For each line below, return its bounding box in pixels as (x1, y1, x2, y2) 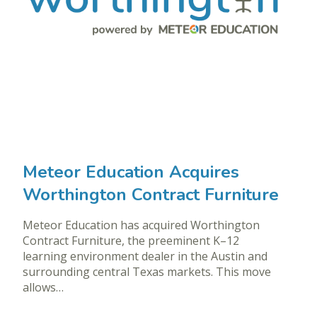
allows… (23, 279, 64, 296)
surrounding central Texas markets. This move (23, 264, 271, 280)
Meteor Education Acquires (23, 161, 239, 184)
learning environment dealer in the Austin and (23, 248, 267, 265)
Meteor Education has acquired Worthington (23, 217, 260, 234)
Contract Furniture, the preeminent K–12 (23, 233, 239, 249)
